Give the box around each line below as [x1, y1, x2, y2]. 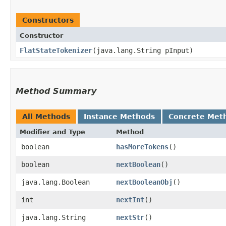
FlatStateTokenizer [20, 46, 92, 54]
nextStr [116, 213, 144, 221]
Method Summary [16, 86, 96, 96]
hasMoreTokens [116, 142, 168, 151]
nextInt [116, 195, 144, 204]
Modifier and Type [20, 128, 85, 136]
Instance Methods [84, 112, 155, 121]
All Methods [22, 112, 70, 121]
